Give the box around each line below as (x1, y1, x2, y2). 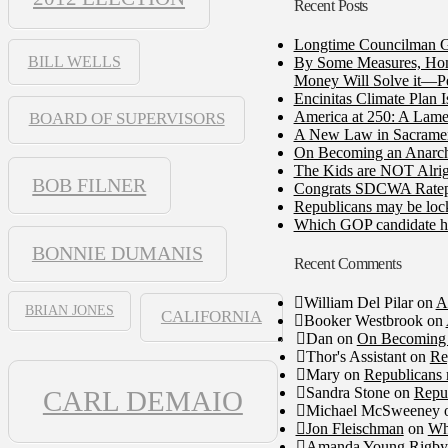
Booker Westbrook (303, 312, 423, 330)
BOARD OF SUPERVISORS (28, 109, 225, 129)
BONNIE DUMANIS (31, 242, 203, 265)
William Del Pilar (303, 294, 413, 312)
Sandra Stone (305, 384, 390, 402)
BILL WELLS (27, 52, 121, 70)
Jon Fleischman (305, 420, 404, 438)
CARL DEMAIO (42, 384, 243, 417)
